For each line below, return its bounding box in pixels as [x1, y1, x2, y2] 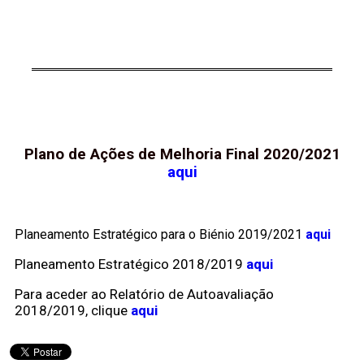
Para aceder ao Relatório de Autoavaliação [15, 285, 274, 302]
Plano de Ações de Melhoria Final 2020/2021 [24, 145, 340, 164]
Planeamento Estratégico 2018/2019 [15, 255, 243, 272]
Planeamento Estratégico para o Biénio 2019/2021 [15, 226, 302, 242]
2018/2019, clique [15, 301, 128, 318]
